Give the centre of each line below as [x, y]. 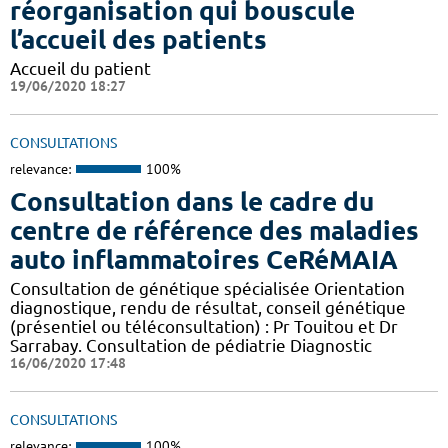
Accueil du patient [80, 68]
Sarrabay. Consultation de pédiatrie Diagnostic [191, 346]
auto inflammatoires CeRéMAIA [204, 260]
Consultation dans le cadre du [192, 202]
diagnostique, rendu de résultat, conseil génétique [208, 308]
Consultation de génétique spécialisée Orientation [207, 289]
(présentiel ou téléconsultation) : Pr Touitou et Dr [204, 327]
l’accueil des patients [138, 39]
